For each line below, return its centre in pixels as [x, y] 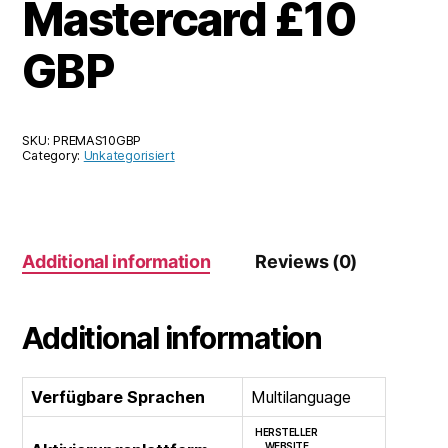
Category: [53, 155]
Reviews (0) [306, 261]
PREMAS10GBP [97, 140]
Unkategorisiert [129, 155]
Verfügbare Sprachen [118, 396]
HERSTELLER [286, 431]
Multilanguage [301, 396]
